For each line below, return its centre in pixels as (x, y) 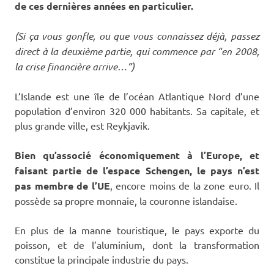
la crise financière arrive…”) (75, 66)
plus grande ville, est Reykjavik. (82, 125)
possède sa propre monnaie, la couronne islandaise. (126, 200)
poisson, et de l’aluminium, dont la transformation (137, 244)
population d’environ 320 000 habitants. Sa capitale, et (137, 110)
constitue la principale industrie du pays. (102, 259)
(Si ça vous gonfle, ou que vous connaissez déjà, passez (137, 35)
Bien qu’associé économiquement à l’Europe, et (137, 155)
